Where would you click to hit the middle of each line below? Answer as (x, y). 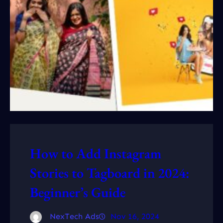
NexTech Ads (74, 217)
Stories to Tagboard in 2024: (110, 173)
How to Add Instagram (96, 154)
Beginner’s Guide (78, 192)
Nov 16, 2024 (135, 217)
